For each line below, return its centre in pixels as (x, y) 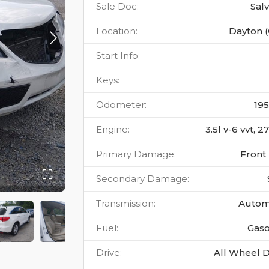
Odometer (120, 105)
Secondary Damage (142, 179)
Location (116, 31)
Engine (112, 129)
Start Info (117, 56)
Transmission (125, 203)
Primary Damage (135, 154)
